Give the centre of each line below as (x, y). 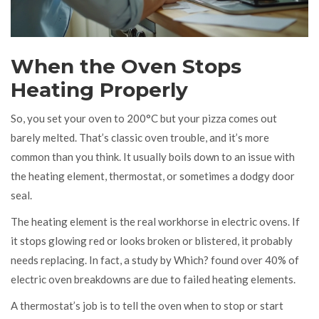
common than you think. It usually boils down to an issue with (153, 156)
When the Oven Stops (126, 66)
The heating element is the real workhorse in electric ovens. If (155, 221)
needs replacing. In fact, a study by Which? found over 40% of (155, 260)
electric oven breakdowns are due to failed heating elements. (153, 279)
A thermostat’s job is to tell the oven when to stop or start (147, 305)
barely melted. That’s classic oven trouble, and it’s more (140, 137)
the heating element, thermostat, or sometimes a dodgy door (153, 176)
